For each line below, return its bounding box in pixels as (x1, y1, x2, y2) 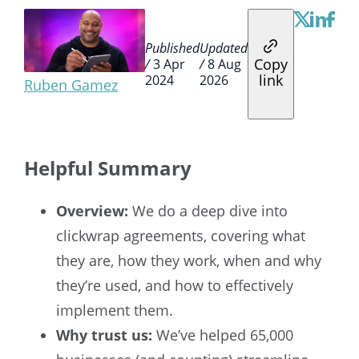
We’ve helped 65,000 (152, 325, 293, 345)
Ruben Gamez (24, 75, 118, 95)
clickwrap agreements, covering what (56, 225, 305, 245)
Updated (200, 38, 248, 57)
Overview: (56, 200, 128, 220)
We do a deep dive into (128, 200, 288, 220)
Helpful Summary (24, 154, 192, 181)
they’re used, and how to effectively (56, 275, 293, 295)
